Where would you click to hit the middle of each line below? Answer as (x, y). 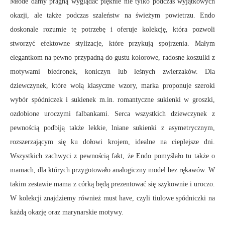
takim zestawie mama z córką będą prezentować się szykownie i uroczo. (113, 184)
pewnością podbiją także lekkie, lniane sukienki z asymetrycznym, (113, 128)
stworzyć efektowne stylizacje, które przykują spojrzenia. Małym (113, 43)
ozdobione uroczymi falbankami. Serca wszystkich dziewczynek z (113, 114)
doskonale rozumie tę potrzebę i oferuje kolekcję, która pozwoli (113, 29)
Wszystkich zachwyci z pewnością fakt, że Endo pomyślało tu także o (113, 156)
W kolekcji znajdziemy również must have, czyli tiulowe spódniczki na (113, 198)
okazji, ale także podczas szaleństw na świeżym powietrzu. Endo (113, 15)
